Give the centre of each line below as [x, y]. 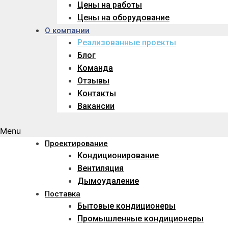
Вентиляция [101, 168]
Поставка [63, 194]
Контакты [97, 94]
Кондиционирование [118, 156]
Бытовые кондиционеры [126, 206]
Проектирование [76, 144]
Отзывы [93, 81]
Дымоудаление [108, 181]
